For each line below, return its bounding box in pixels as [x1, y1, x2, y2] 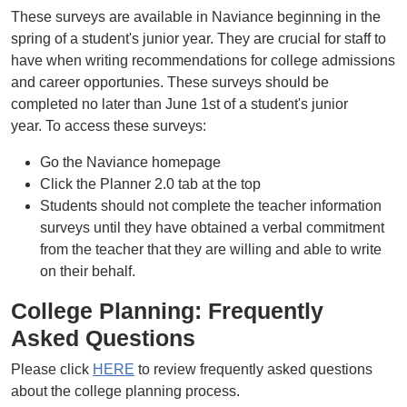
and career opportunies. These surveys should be [11, 74, 329, 90]
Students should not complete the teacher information [40, 198, 382, 213]
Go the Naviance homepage [40, 154, 221, 170]
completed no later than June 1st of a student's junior [11, 96, 348, 112]
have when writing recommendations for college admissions [11, 53, 395, 68]
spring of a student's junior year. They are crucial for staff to [11, 31, 386, 46]
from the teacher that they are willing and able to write [40, 242, 382, 257]
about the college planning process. [11, 383, 240, 399]
